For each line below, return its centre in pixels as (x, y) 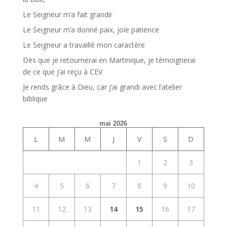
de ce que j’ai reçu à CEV (62, 72)
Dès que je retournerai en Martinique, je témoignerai (109, 60)
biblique (35, 99)
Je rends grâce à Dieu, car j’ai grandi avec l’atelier (102, 87)
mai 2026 (113, 124)
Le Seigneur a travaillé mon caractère (84, 45)
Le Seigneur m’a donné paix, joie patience (91, 30)
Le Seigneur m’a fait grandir (67, 15)
